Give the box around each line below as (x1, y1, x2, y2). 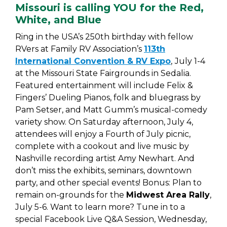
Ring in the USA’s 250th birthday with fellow (15, 32, 193, 42)
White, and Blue (15, 14, 101, 26)
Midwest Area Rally (126, 190, 210, 200)
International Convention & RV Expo (15, 56, 171, 66)
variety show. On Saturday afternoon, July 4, (15, 117, 193, 127)
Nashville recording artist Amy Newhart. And (15, 154, 195, 163)
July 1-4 (175, 56, 205, 66)
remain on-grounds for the (15, 190, 126, 200)
